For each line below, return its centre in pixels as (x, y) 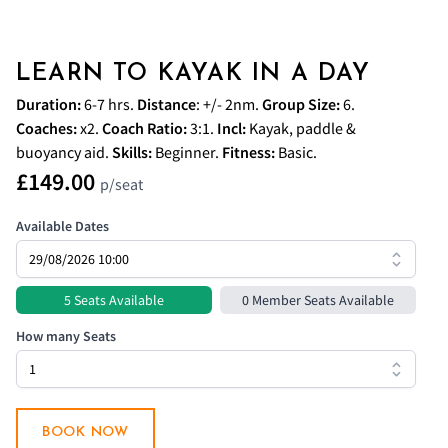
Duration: (48, 104)
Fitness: (248, 152)
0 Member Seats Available (318, 300)
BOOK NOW (85, 432)
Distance (166, 104)
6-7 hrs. (109, 104)
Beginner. (188, 152)
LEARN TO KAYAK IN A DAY (193, 74)
